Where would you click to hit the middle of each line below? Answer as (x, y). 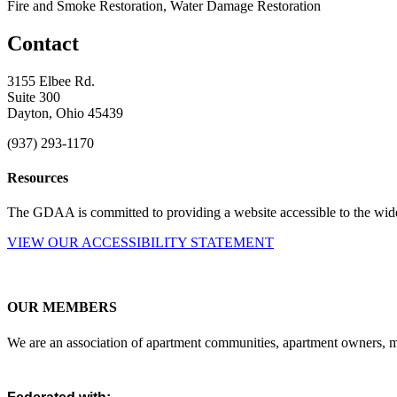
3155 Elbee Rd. (51, 81)
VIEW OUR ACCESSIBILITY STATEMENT (140, 243)
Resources (38, 177)
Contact (43, 43)
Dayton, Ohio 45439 (65, 113)
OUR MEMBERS (62, 307)
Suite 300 (34, 97)
